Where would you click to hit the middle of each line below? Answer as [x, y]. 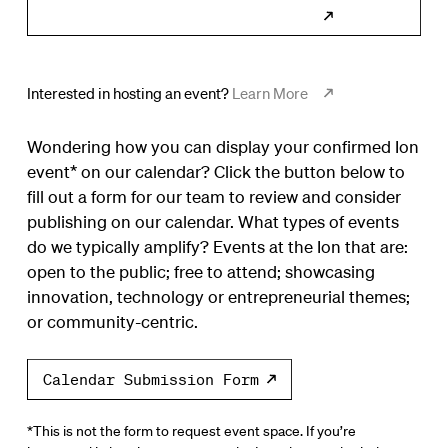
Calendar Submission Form [150, 378]
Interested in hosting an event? [129, 93]
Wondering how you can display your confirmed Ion [222, 146]
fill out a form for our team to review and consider [213, 196]
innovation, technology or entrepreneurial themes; [218, 296]
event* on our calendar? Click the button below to [215, 171]
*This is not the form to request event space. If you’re [191, 430]
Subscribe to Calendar [209, 14]
